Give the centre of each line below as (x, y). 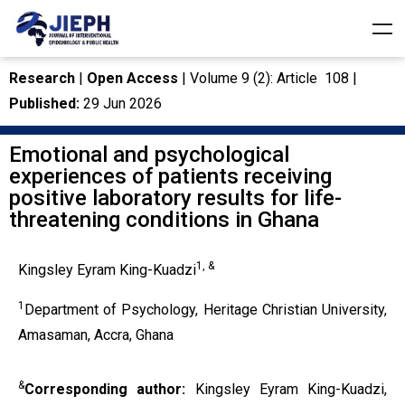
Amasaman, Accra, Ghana (96, 335)
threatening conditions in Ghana (164, 220)
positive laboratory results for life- (175, 198)
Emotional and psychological (149, 155)
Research (44, 78)
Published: (44, 104)
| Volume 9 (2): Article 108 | (268, 78)
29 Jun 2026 (121, 104)
